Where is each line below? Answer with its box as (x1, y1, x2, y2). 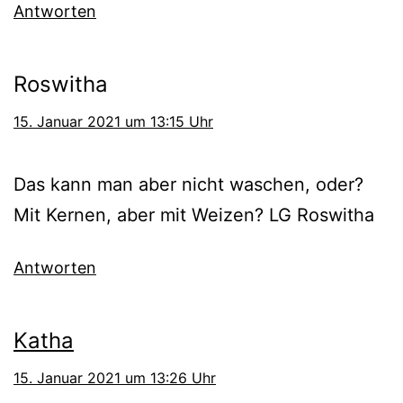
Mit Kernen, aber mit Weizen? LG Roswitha (13, 203, 374, 226)
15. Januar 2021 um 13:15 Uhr (13, 112, 213, 130)
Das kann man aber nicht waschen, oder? (13, 173, 363, 195)
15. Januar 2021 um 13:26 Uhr (13, 368, 216, 387)
